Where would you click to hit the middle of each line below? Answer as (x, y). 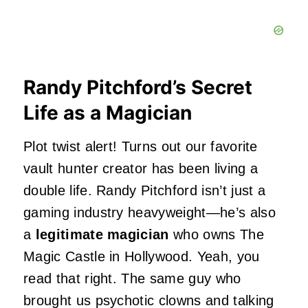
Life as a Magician (108, 113)
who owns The (216, 235)
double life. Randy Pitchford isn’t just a (145, 191)
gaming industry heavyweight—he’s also (150, 213)
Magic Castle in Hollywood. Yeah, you (142, 257)
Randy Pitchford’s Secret (138, 88)
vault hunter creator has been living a (141, 169)
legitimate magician (102, 235)
